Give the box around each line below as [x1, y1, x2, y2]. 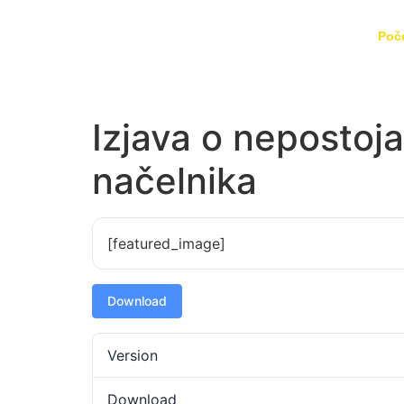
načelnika [92, 159, 257, 203]
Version [107, 346, 158, 364]
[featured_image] [107, 234, 225, 252]
